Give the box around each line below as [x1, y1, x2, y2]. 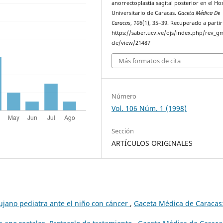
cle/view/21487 [111, 39, 151, 47]
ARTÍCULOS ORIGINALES [111, 138, 193, 148]
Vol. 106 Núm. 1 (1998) [111, 104, 187, 113]
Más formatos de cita [118, 56, 181, 65]
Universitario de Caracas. [111, 9, 178, 17]
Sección [111, 126, 134, 136]
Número [111, 92, 137, 101]
